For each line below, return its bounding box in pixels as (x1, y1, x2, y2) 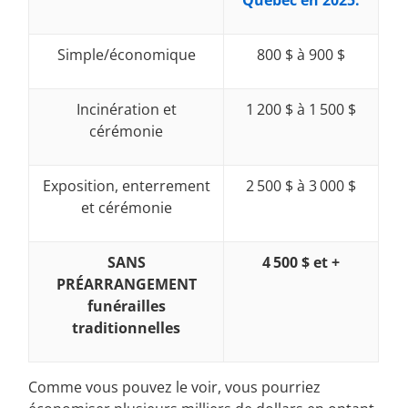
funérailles (87, 295, 166, 316)
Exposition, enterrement (42, 175, 210, 196)
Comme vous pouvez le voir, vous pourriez (28, 376, 321, 397)
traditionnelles (72, 317, 181, 338)
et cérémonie (80, 197, 172, 218)
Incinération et (76, 98, 177, 119)
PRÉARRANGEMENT (56, 273, 197, 294)
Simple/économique (56, 44, 196, 65)
